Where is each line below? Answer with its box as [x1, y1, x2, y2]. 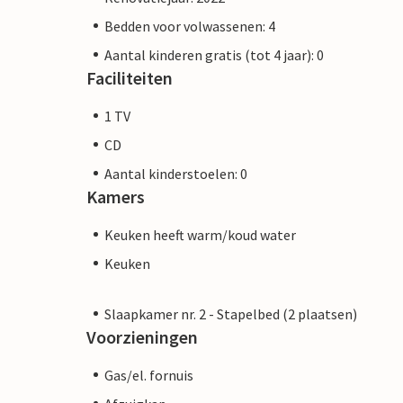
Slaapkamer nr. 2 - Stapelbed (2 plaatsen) [104, 304, 357, 323]
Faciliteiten [86, 66, 173, 89]
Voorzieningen [86, 325, 198, 348]
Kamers [86, 184, 145, 208]
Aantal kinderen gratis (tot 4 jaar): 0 [104, 45, 324, 64]
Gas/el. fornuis [104, 365, 193, 384]
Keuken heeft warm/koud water [104, 225, 296, 244]
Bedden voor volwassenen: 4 [104, 16, 275, 35]
